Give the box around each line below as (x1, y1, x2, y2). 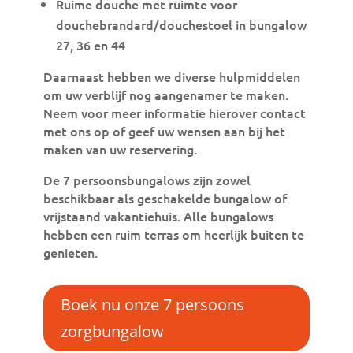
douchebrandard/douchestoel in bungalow (55, 16, 307, 33)
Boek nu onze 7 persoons (60, 294, 244, 315)
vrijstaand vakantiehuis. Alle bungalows (43, 207, 273, 225)
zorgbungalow (60, 321, 164, 342)
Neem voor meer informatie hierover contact (43, 104, 306, 121)
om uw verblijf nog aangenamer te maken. (43, 86, 288, 103)
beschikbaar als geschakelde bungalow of (43, 189, 287, 206)
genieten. (43, 243, 98, 261)
